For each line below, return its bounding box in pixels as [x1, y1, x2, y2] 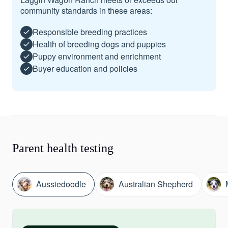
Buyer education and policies [33, 63, 137, 75]
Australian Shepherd [118, 178, 193, 190]
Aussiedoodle [36, 178, 86, 190]
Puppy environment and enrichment [33, 50, 161, 63]
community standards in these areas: [20, 4, 152, 16]
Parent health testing [12, 141, 113, 155]
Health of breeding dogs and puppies [33, 38, 166, 50]
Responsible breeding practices [33, 26, 147, 38]
